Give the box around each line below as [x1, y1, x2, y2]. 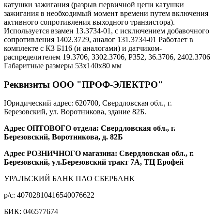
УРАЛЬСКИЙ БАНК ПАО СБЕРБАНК [4, 174, 135, 183]
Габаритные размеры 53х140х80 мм [4, 61, 122, 70]
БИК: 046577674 [4, 207, 58, 216]
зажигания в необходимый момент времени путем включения [4, 9, 208, 17]
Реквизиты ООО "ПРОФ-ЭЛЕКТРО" [4, 79, 163, 90]
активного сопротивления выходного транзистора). [4, 17, 175, 26]
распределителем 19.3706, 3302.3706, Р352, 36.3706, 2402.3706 [4, 52, 210, 61]
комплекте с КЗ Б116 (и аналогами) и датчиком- [4, 44, 162, 52]
